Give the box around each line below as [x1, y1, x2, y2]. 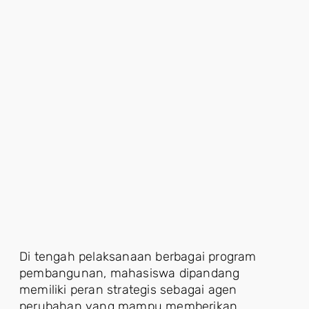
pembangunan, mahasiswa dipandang [19, 265, 240, 281]
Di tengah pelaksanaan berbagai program [19, 248, 257, 264]
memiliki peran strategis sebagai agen [19, 281, 237, 297]
